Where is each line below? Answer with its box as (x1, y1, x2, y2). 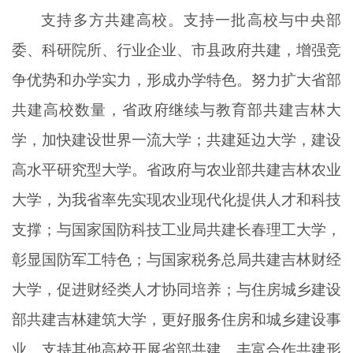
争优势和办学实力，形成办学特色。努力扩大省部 (12, 71, 341, 88)
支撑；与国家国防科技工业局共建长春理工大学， (12, 221, 341, 238)
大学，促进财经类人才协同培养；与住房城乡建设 (12, 281, 341, 298)
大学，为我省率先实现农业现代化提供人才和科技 (12, 191, 341, 208)
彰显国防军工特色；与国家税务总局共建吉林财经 (12, 251, 341, 268)
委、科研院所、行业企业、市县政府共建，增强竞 (12, 41, 341, 58)
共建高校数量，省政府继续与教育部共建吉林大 (12, 101, 341, 118)
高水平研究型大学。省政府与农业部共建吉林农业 (12, 161, 341, 178)
